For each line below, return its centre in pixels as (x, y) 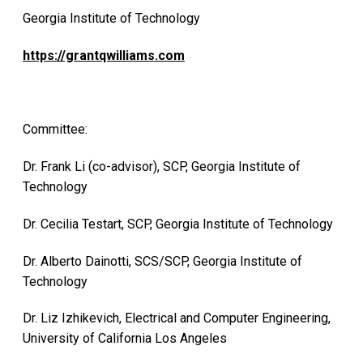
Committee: (55, 130)
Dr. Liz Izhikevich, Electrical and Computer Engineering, (177, 318)
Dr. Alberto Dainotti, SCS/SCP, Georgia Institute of (162, 261)
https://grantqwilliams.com (104, 55)
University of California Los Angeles (125, 339)
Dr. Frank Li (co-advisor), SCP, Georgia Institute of (162, 166)
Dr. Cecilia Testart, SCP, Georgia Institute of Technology (178, 224)
